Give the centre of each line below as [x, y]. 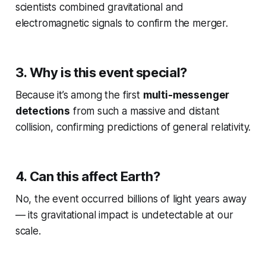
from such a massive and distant [145, 111]
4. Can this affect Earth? [88, 177]
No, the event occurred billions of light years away [131, 199]
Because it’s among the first [79, 95]
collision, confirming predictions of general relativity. [133, 127]
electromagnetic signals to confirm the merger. [121, 23]
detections [43, 111]
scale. [28, 231]
